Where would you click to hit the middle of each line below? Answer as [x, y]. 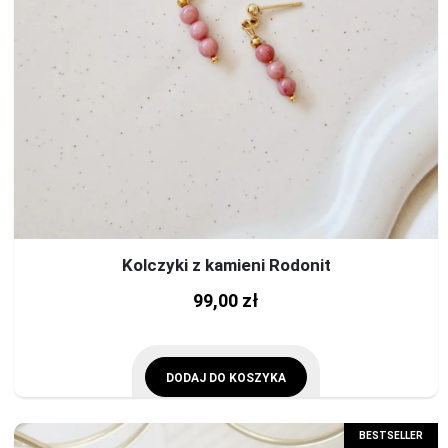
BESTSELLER [390, 436]
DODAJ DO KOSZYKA [226, 377]
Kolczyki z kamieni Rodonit [226, 264]
